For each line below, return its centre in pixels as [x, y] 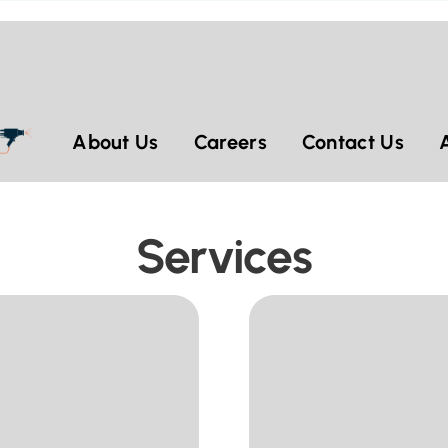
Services [224, 255]
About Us [115, 141]
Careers [230, 141]
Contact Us [352, 141]
